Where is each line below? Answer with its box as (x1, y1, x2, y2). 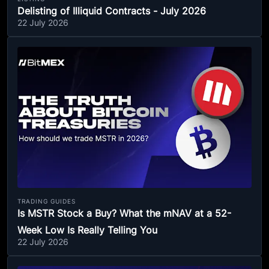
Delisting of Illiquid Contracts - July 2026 (17, 5, 206, 17)
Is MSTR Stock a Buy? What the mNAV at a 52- (17, 207, 231, 219)
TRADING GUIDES (17, 198, 76, 205)
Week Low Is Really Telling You (17, 224, 157, 236)
